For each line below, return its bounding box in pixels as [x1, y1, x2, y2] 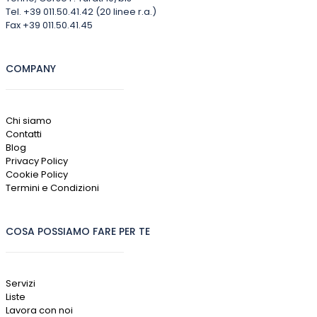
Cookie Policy [5, 168, 68, 182]
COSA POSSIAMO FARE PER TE [5, 224, 150, 239]
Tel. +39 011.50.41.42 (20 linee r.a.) [5, 5, 156, 19]
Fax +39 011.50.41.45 [5, 18, 93, 33]
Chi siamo [5, 114, 52, 128]
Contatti [5, 127, 42, 142]
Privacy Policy [5, 154, 68, 168]
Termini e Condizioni [5, 181, 99, 195]
